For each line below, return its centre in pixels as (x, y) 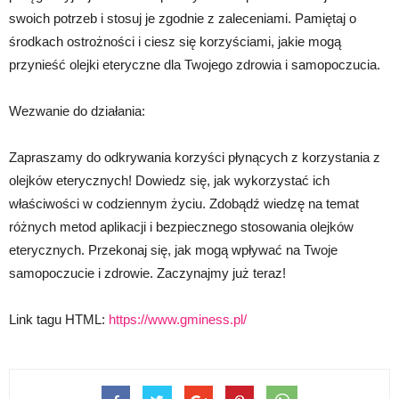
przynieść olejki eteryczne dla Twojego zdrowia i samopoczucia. (195, 65)
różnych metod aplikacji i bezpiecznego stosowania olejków (181, 227)
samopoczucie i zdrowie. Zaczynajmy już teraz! (147, 273)
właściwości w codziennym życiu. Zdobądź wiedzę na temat (184, 204)
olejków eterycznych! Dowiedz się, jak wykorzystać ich (169, 181)
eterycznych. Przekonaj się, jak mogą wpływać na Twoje (173, 250)
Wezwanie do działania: (77, 111)
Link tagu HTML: (59, 320)
